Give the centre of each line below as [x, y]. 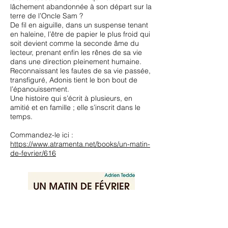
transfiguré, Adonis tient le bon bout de [74, 80]
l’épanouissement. [40, 89]
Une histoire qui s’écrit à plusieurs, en [71, 98]
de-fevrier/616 [33, 153]
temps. [21, 117]
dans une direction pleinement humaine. [76, 62]
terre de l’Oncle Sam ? [47, 16]
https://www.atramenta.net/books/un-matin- [80, 144]
